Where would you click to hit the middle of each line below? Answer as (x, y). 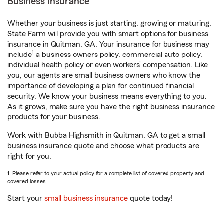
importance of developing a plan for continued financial (101, 86)
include (20, 55)
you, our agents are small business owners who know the (104, 75)
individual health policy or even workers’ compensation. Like (108, 65)
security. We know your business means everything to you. (107, 96)
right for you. (29, 156)
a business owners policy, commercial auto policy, (118, 55)
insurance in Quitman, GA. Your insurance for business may (108, 44)
